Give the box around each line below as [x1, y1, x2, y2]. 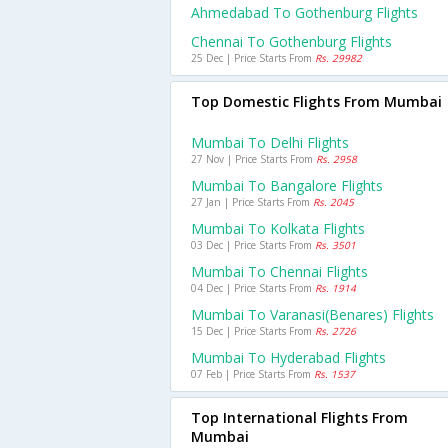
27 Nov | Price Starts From [191, 152, 316, 166]
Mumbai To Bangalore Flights [191, 176, 383, 195]
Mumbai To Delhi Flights [191, 133, 349, 152]
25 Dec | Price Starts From [191, 51, 315, 65]
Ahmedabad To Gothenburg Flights [191, 3, 418, 22]
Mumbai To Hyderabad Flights [191, 348, 386, 367]
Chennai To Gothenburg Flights [191, 32, 392, 51]
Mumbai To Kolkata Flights [191, 219, 365, 238]
